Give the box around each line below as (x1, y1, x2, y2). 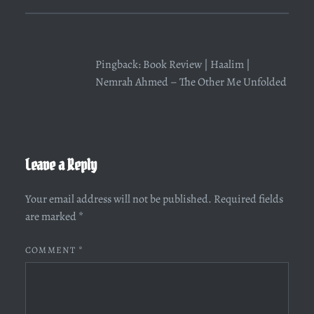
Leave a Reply (25, 155, 97, 175)
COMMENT (25, 244, 79, 257)
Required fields (213, 191, 283, 207)
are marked (25, 209, 78, 225)
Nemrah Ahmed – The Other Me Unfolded (95, 74, 287, 90)
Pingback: (95, 57, 143, 73)
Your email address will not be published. (25, 191, 212, 207)
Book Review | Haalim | (142, 57, 250, 73)
